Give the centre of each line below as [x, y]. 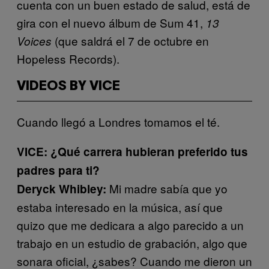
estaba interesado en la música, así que [120, 207]
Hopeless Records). [68, 58]
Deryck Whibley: [62, 189]
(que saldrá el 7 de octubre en [130, 40]
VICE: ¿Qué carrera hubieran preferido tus [132, 151]
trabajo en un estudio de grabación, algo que [132, 243]
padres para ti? [58, 170]
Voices [34, 41]
